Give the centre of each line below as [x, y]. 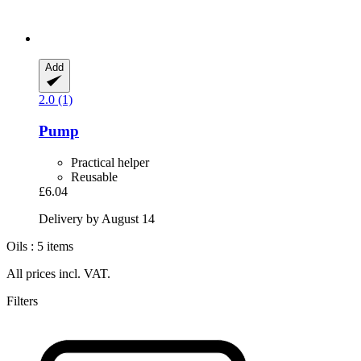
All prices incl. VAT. [58, 273]
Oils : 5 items [40, 246]
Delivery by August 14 [97, 218]
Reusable [94, 176]
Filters [22, 301]
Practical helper [110, 162]
